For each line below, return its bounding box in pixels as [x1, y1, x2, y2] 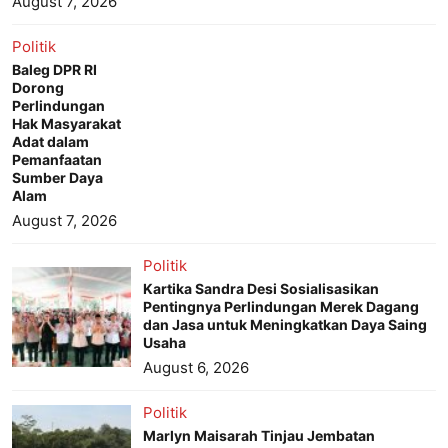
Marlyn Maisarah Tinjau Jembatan [143, 427, 376, 445]
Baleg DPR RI [12, 61, 97, 79]
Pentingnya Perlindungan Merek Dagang [143, 298, 420, 316]
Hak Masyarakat [12, 115, 121, 133]
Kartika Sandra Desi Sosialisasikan [143, 280, 380, 298]
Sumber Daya [12, 169, 103, 187]
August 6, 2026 [143, 358, 250, 378]
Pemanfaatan [12, 151, 102, 169]
